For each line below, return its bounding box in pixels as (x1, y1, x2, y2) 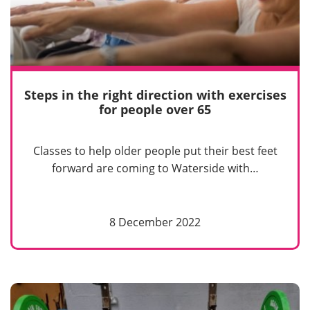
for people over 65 (99, 100, 211, 118)
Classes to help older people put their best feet (33, 143, 277, 159)
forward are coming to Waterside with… (51, 161, 259, 176)
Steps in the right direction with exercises (24, 86, 286, 103)
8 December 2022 (109, 215, 201, 230)
